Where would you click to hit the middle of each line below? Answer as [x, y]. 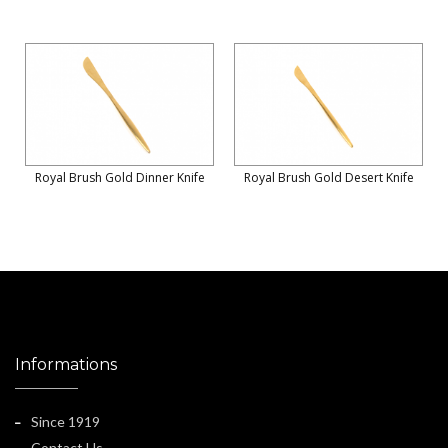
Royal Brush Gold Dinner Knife [119, 178]
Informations [66, 365]
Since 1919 [65, 422]
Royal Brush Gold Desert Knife [328, 178]
